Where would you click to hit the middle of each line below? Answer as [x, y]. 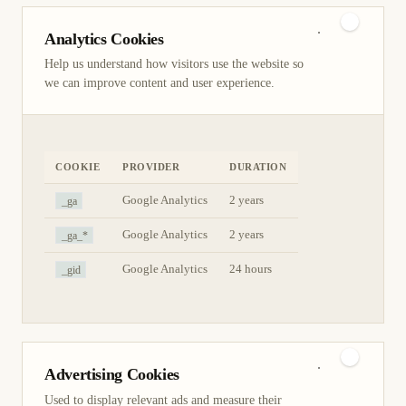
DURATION [258, 167]
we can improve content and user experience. [159, 83]
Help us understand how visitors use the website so [174, 64]
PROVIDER [151, 167]
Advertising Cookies [112, 375]
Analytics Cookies [104, 39]
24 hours [251, 270]
